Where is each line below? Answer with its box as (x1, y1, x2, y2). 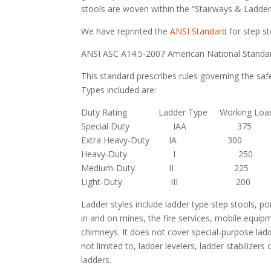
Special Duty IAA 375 (81, 120, 252, 132)
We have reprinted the (81, 25, 171, 37)
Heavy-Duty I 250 (81, 148, 253, 160)
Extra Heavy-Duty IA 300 (81, 134, 243, 146)
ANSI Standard (170, 25, 227, 37)
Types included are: (81, 83, 157, 96)
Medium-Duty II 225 (81, 162, 249, 174)
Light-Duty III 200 (81, 175, 251, 188)
